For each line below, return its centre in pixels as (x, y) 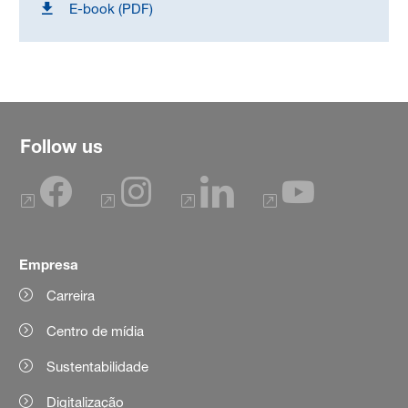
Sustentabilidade (98, 367)
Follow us (61, 147)
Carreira (71, 296)
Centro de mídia (96, 331)
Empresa (49, 265)
